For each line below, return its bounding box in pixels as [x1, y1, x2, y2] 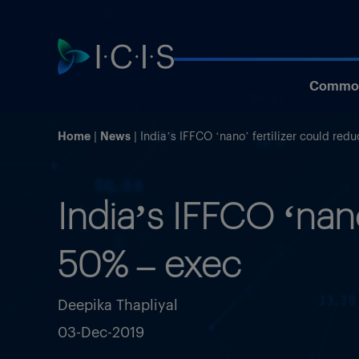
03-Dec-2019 [58, 321, 144, 341]
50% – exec [58, 238, 241, 284]
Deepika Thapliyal [58, 294, 178, 313]
